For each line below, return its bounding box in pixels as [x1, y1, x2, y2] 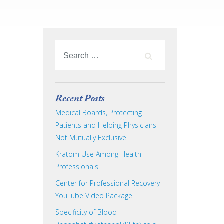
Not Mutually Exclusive [55, 133, 127, 143]
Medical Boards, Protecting [55, 108, 142, 118]
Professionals [55, 162, 99, 172]
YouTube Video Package [55, 191, 133, 201]
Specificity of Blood [55, 207, 117, 217]
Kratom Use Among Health [55, 149, 142, 159]
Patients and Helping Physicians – [55, 120, 162, 130]
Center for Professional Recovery [55, 178, 160, 188]
